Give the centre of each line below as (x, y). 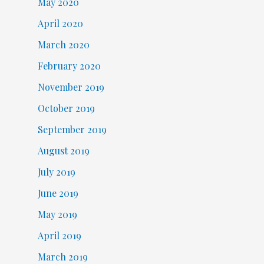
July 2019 (56, 172)
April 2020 (60, 24)
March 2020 (63, 45)
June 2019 (58, 193)
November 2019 (71, 87)
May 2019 (57, 214)
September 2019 (72, 130)
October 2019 (66, 108)
